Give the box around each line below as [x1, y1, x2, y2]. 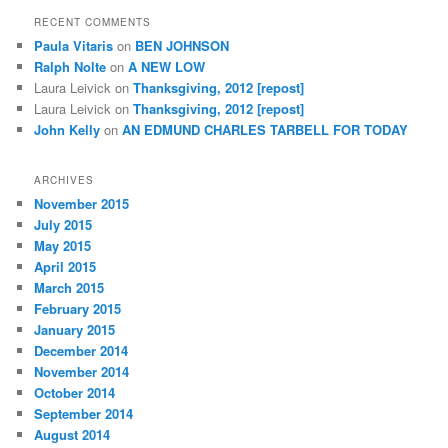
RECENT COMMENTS [34, 15, 152, 30]
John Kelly [34, 120, 101, 140]
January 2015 [34, 319, 116, 339]
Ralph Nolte [34, 57, 107, 77]
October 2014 [34, 382, 116, 402]
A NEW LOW [128, 57, 206, 77]
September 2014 [34, 403, 134, 423]
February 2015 [34, 298, 122, 318]
